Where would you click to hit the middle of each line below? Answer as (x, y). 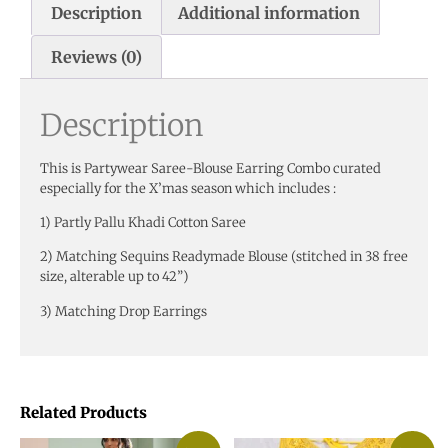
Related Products (83, 413)
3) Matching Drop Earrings (123, 311)
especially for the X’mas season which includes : (188, 188)
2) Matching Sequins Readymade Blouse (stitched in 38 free (224, 257)
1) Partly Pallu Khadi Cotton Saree (143, 223)
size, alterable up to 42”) (114, 277)
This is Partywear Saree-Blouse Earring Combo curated (210, 168)
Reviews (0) (97, 56)
